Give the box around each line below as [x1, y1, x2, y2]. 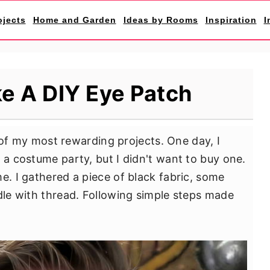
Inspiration [205, 15, 257, 25]
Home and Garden [33, 15, 116, 25]
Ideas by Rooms [123, 15, 198, 25]
